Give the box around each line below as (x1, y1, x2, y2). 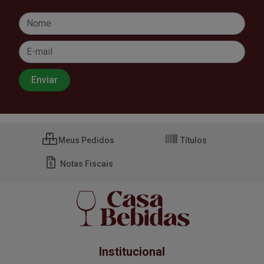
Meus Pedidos (57, 135, 114, 145)
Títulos (179, 135, 207, 145)
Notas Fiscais (58, 159, 113, 169)
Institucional (99, 244, 165, 259)
